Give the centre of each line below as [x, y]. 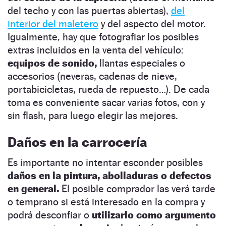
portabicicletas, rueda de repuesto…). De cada [108, 89]
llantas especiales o [141, 63]
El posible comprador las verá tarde [137, 188]
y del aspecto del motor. [152, 23]
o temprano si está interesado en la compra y [106, 202]
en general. [33, 188]
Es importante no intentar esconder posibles [105, 162]
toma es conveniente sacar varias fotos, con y [106, 102]
